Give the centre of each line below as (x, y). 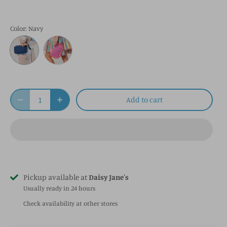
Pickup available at (56, 177)
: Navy (34, 28)
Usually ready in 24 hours (59, 188)
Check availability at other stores (70, 204)
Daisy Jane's (109, 177)
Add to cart (144, 99)
